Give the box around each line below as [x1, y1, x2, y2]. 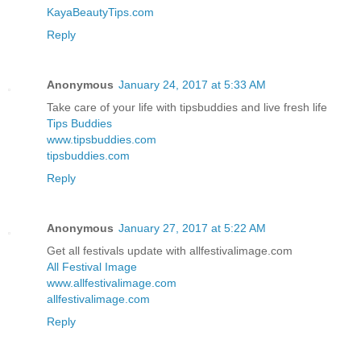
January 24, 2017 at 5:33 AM [118, 77, 266, 91]
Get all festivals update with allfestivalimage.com [47, 243, 293, 257]
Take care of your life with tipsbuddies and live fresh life [47, 100, 327, 114]
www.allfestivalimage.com [47, 276, 176, 289]
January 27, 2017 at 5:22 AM [118, 221, 266, 234]
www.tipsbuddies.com [47, 132, 156, 146]
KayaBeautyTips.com [47, 6, 154, 19]
